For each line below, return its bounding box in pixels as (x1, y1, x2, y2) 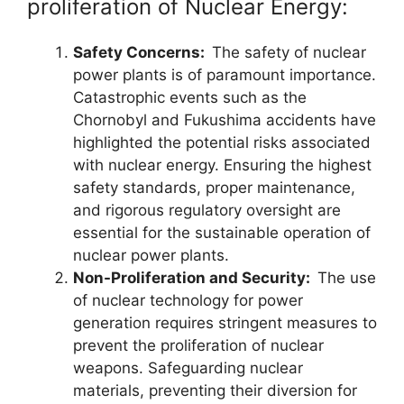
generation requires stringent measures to (73, 314, 377, 332)
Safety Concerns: (73, 43, 212, 61)
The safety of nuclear (212, 43, 366, 61)
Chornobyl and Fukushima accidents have (73, 111, 376, 129)
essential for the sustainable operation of (73, 224, 371, 242)
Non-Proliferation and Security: (73, 269, 317, 287)
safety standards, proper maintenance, (73, 179, 355, 197)
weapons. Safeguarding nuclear (73, 359, 303, 377)
